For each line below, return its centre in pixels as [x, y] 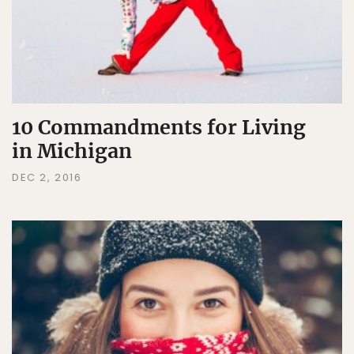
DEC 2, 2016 [47, 177]
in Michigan [72, 151]
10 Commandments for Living [159, 127]
